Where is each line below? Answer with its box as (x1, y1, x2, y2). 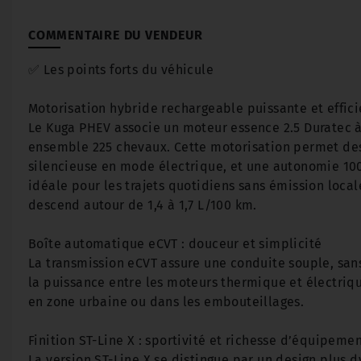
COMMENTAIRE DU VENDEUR (28, 27, 203, 43)
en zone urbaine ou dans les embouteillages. (28, 294, 305, 309)
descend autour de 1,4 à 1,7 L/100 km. (28, 197, 257, 213)
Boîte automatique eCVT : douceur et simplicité (28, 236, 322, 251)
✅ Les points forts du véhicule (28, 62, 214, 77)
